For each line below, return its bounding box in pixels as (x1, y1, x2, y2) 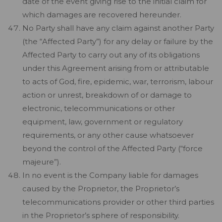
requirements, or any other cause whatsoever (22, 130, 194, 140)
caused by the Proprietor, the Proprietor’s (22, 184, 179, 193)
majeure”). (22, 157, 61, 166)
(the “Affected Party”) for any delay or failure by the (22, 37, 213, 46)
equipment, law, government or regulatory (22, 117, 183, 126)
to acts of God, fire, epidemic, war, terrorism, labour (22, 77, 213, 86)
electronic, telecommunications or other (22, 104, 175, 113)
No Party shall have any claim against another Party (22, 23, 214, 33)
